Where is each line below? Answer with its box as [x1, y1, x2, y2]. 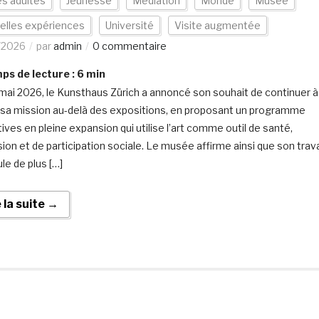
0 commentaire [92, 40, 167, 52]
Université [105, 19, 154, 31]
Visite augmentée [174, 19, 261, 31]
